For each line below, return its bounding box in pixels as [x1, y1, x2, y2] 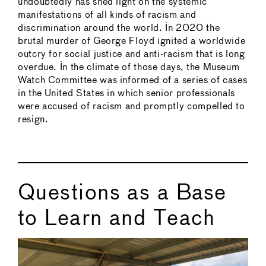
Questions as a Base [18, 183, 227, 204]
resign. [18, 115, 49, 124]
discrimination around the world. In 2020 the [18, 23, 220, 33]
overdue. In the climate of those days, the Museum [18, 62, 240, 72]
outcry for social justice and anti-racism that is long [18, 49, 245, 59]
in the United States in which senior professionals [18, 88, 236, 98]
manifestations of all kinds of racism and [18, 10, 197, 20]
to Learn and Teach [18, 208, 216, 229]
